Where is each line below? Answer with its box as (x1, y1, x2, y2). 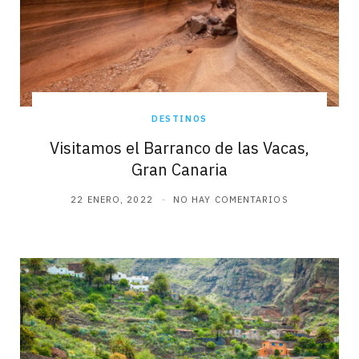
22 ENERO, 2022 (71, 193, 153, 205)
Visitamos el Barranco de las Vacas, (50, 136, 309, 159)
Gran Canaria (131, 158, 228, 180)
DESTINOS (151, 112, 208, 124)
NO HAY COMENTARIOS (172, 193, 288, 205)
